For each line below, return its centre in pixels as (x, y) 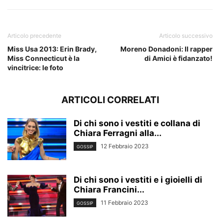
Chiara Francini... (109, 190)
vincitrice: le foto (35, 68)
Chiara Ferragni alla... (118, 133)
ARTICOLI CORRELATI (110, 100)
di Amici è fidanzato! (179, 58)
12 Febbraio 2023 (125, 146)
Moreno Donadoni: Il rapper (166, 49)
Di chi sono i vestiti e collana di (137, 123)
